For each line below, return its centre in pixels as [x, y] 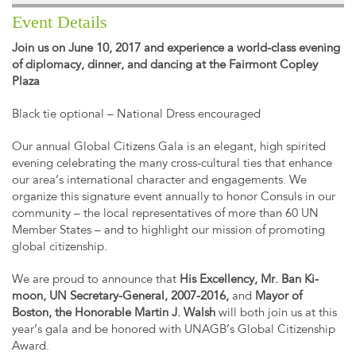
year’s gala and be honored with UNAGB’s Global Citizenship [174, 331]
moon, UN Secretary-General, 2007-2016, [120, 297]
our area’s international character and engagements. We [159, 181]
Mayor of [279, 297]
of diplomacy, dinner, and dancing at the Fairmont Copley [165, 66]
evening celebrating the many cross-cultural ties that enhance [172, 164]
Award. [31, 347]
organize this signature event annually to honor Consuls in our [174, 198]
